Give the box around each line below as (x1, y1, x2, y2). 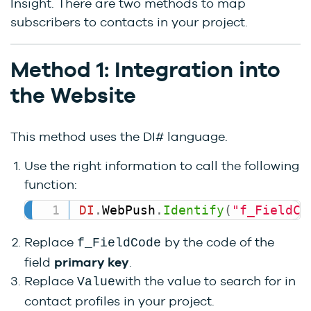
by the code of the (161, 235, 274, 250)
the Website (10, 83, 136, 108)
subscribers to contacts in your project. (10, 15, 248, 30)
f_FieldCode (77, 236, 161, 251)
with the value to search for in (115, 274, 296, 289)
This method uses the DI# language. (10, 129, 228, 144)
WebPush (102, 203, 156, 218)
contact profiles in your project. (24, 294, 215, 309)
